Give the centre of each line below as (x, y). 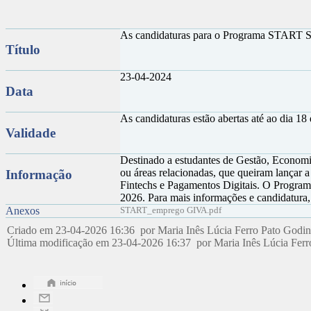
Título (23, 49)
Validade (31, 133)
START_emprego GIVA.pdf (171, 210)
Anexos (23, 211)
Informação (39, 174)
